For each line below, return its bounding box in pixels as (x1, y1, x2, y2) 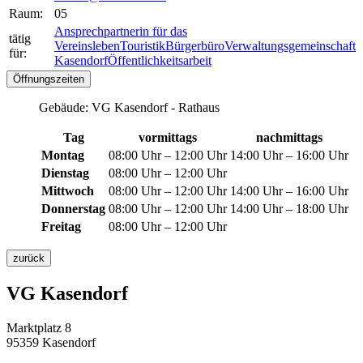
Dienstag (41, 166, 89, 181)
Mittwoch (41, 184, 94, 199)
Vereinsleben (54, 39, 120, 53)
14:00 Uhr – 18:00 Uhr (230, 202, 348, 216)
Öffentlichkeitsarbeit (108, 53, 211, 68)
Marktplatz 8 (6, 321, 71, 335)
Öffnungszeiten (13, 73, 84, 86)
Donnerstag (41, 202, 105, 216)
